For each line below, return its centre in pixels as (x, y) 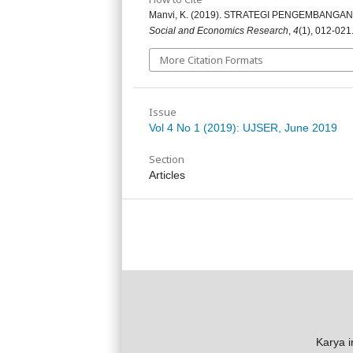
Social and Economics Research (219, 30)
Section (167, 159)
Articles (167, 175)
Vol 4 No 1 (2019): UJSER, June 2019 (243, 127)
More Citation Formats (212, 59)
